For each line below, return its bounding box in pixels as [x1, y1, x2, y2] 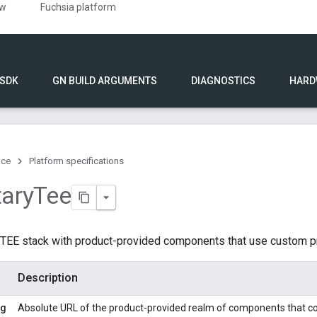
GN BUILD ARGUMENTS [52, 75, 157, 86]
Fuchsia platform [40, 1, 117, 13]
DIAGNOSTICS [191, 75, 255, 86]
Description [18, 271, 78, 285]
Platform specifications [29, 156, 124, 166]
